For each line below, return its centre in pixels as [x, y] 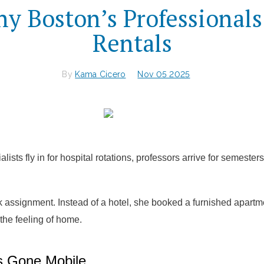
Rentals [132, 42]
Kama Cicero [100, 74]
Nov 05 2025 [164, 74]
